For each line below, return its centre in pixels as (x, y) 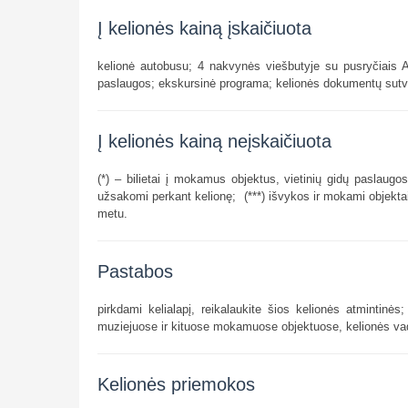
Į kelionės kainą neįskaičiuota (214, 141)
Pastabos (135, 271)
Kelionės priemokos (176, 384)
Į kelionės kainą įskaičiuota (204, 28)
